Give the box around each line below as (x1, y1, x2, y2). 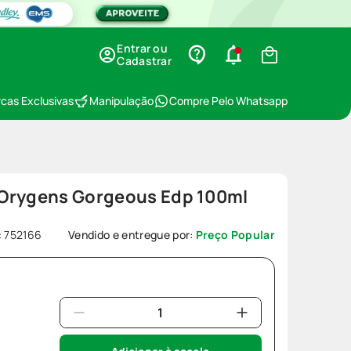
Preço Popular (195, 227, 275, 242)
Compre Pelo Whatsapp (169, 93, 288, 108)
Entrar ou (117, 41, 168, 56)
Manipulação (89, 93, 154, 108)
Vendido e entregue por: (68, 227, 196, 242)
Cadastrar (117, 53, 172, 68)
